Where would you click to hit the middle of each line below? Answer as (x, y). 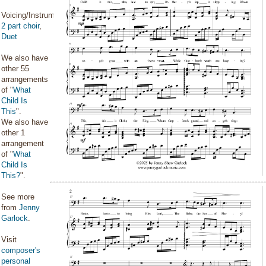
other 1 (13, 133)
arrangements (25, 79)
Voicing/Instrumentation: (43, 15)
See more (18, 197)
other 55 (15, 69)
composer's (21, 250)
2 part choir (20, 26)
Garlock (15, 218)
